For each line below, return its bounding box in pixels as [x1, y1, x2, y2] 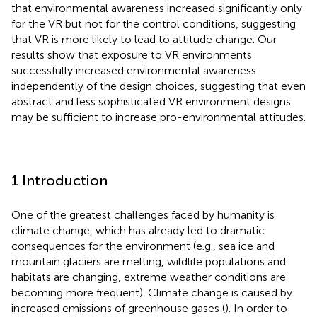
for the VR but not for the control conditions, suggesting [11, 16, 296, 30]
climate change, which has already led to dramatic [11, 223, 265, 237]
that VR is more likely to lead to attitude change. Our [11, 32, 277, 46]
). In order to [225, 301, 287, 315]
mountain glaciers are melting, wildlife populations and [11, 254, 286, 268]
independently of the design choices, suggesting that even [11, 79, 306, 93]
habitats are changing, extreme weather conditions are [11, 270, 286, 284]
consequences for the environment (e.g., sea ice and [11, 238, 275, 253]
